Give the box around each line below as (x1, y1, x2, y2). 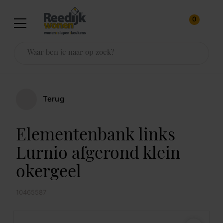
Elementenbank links (15, 127, 175, 145)
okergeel (15, 164, 81, 182)
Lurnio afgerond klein (15, 146, 180, 164)
